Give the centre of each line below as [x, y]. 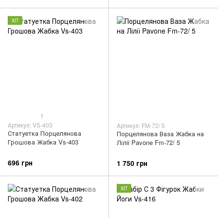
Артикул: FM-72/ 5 [141, 125]
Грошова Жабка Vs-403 [43, 142]
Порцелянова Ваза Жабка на [160, 133]
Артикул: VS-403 [30, 125]
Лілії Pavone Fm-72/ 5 [148, 142]
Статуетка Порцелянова [45, 133]
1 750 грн [132, 163]
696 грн [20, 163]
